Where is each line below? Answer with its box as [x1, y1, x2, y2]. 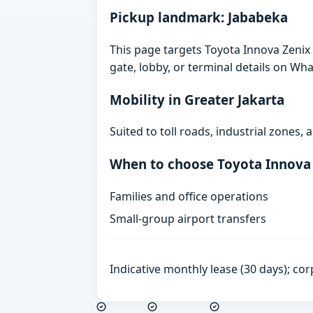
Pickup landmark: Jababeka [110, 8, 289, 27]
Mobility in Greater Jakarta [110, 90, 285, 108]
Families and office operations [110, 188, 269, 204]
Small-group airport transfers [110, 210, 267, 226]
